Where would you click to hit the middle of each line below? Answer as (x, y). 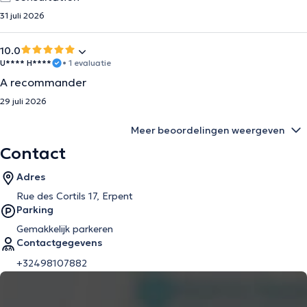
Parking (35, 210)
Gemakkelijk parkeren (65, 229)
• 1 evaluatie (87, 63)
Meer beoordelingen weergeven (208, 130)
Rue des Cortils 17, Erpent (75, 196)
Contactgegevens (59, 243)
